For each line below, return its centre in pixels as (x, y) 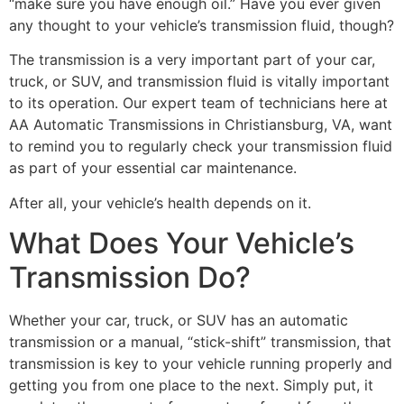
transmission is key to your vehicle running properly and (201, 364)
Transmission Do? (130, 278)
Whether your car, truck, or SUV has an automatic (179, 321)
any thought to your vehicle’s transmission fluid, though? (202, 25)
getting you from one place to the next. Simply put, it (191, 386)
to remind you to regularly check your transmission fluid (201, 147)
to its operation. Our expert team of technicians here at (198, 103)
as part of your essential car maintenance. (153, 168)
